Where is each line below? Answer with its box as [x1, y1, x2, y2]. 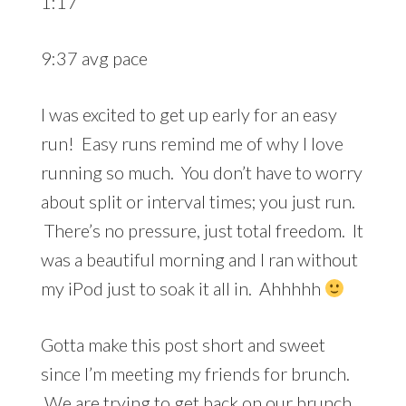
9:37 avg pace [40, 46, 148, 69]
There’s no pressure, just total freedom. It [40, 218, 363, 241]
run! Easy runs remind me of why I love [40, 131, 343, 154]
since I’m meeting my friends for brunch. [40, 362, 350, 384]
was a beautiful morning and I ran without [40, 247, 358, 270]
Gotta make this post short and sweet [40, 333, 325, 355]
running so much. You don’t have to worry [40, 160, 362, 183]
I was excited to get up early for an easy [40, 102, 337, 125]
